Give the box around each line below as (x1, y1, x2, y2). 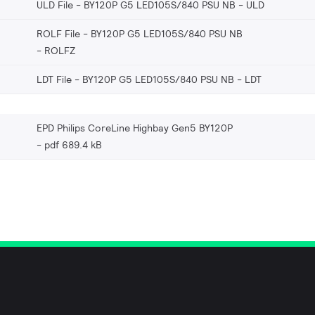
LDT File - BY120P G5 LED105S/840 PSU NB (37, 72, 234, 86)
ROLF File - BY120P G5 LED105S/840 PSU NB (37, 27, 243, 40)
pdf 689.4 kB (44, 138, 102, 151)
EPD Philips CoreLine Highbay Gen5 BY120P (37, 121, 233, 134)
